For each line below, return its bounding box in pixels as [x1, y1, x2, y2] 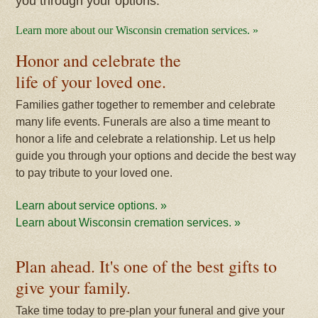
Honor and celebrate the [16, 49, 182, 72]
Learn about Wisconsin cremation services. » [16, 216, 241, 229]
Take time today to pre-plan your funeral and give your [16, 305, 285, 317]
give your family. [16, 276, 131, 299]
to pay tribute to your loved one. [16, 167, 173, 179]
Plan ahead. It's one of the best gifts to [16, 255, 278, 278]
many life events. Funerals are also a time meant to [16, 116, 271, 128]
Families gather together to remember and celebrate [16, 99, 276, 111]
